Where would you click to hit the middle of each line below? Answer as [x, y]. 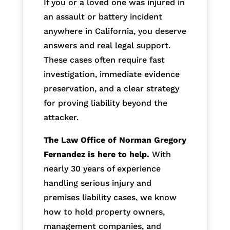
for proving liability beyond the [105, 103]
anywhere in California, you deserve [115, 31]
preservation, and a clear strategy [111, 88]
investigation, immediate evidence [111, 74]
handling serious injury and [97, 183]
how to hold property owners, [104, 212]
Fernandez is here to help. [96, 154]
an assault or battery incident [103, 16]
